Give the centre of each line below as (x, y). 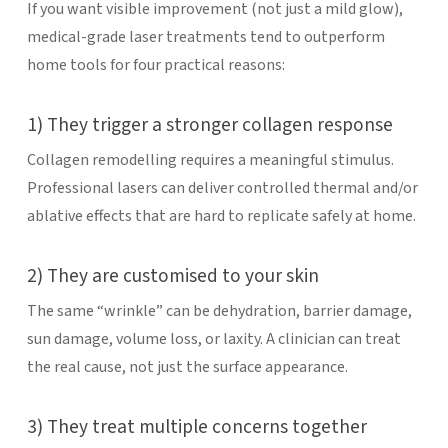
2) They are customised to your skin (172, 275)
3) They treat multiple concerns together (196, 426)
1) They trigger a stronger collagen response (209, 124)
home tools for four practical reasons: (155, 64)
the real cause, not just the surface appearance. (187, 366)
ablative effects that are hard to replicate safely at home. (221, 215)
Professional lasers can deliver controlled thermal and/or (222, 187)
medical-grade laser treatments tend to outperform (205, 36)
